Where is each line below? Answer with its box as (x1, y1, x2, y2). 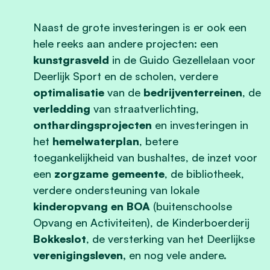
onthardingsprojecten (33, 118, 152, 131)
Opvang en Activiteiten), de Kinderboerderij (33, 215, 250, 229)
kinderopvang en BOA (33, 199, 150, 213)
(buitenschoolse (150, 199, 232, 213)
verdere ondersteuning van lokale (33, 183, 199, 196)
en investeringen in (152, 118, 248, 131)
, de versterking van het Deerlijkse (86, 231, 255, 245)
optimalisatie (33, 85, 104, 99)
